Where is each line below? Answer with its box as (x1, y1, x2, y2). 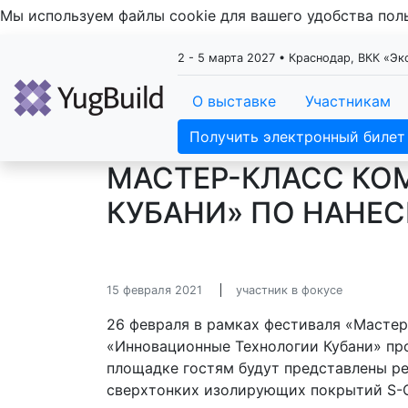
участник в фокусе (236, 283, 342, 297)
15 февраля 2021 (107, 283, 202, 297)
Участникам (305, 92, 391, 110)
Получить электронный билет (189, 127, 405, 146)
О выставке (192, 92, 276, 110)
